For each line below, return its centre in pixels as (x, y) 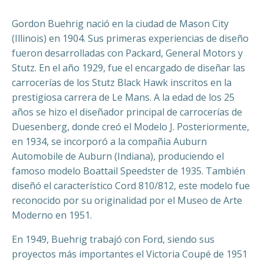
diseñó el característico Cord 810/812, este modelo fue (131, 186)
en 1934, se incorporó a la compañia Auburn (109, 141)
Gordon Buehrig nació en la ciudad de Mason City (120, 24)
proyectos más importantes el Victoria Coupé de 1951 (130, 254)
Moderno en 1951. (52, 215)
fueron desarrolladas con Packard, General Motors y (127, 53)
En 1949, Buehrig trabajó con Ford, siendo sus (113, 239)
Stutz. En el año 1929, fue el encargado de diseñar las (128, 68)
